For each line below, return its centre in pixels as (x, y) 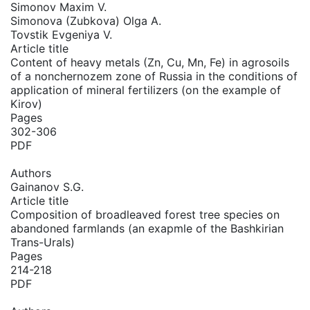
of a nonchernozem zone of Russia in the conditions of (154, 76)
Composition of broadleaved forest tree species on (145, 215)
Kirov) (26, 104)
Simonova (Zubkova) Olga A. (86, 21)
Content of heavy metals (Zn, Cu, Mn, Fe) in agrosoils (150, 62)
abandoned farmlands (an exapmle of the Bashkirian (147, 228)
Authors (31, 173)
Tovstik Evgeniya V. (61, 35)
